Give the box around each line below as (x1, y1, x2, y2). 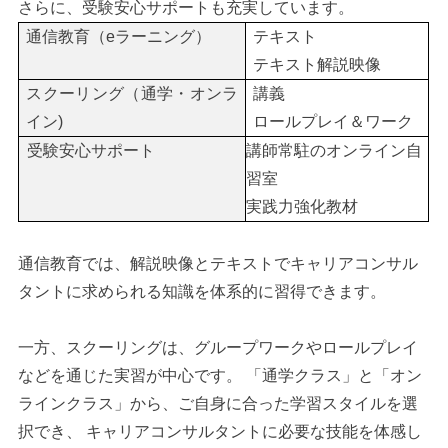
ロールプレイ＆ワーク (253, 112, 414, 130)
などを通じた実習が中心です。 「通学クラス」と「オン (18, 366, 423, 384)
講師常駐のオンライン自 (246, 141, 423, 159)
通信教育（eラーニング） (26, 27, 212, 45)
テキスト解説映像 (253, 55, 382, 73)
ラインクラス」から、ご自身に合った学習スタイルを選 (18, 394, 419, 412)
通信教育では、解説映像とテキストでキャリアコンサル (18, 254, 419, 272)
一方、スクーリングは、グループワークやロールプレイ (18, 338, 419, 356)
